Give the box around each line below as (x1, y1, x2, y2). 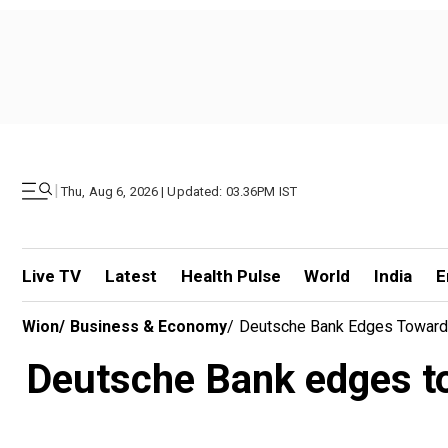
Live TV (22, 266, 81, 286)
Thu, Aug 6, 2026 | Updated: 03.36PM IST (61, 183, 298, 199)
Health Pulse (180, 266, 281, 286)
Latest (104, 266, 157, 286)
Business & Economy (70, 317, 227, 336)
